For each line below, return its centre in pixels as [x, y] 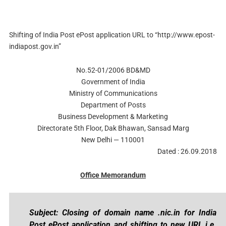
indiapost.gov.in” [35, 46]
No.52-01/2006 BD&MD [113, 70]
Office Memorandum [113, 175]
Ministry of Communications [113, 93]
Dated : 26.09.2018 [187, 151]
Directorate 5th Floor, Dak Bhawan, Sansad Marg [113, 128]
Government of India [113, 81]
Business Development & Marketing [113, 116]
